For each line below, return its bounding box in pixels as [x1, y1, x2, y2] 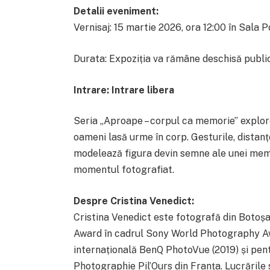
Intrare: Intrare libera [73, 84, 174, 96]
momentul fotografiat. [73, 164, 174, 176]
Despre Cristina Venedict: [73, 195, 194, 207]
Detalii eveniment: [73, 5, 159, 17]
